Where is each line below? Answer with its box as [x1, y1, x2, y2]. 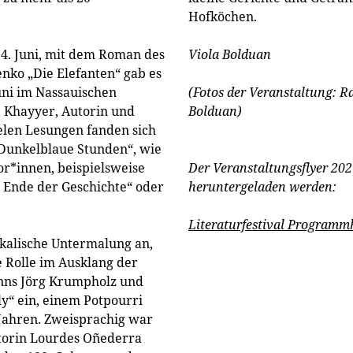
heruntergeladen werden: [188, 178, 336, 195]
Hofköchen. [188, 8, 257, 25]
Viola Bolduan [188, 46, 271, 63]
